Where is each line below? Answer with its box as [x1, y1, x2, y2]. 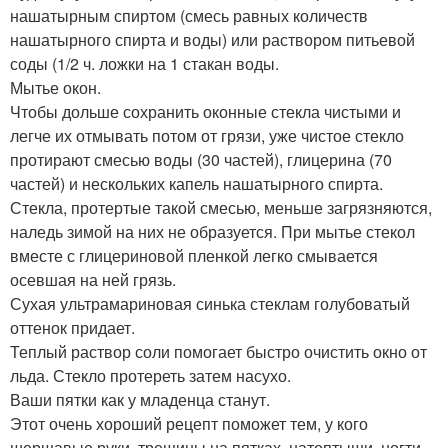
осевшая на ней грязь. [10, 268, 176, 292]
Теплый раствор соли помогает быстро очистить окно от [10, 340, 427, 364]
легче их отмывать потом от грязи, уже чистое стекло [10, 124, 404, 148]
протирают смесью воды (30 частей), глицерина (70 [10, 148, 392, 172]
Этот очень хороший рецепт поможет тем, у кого [10, 412, 368, 436]
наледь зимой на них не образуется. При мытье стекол [10, 220, 415, 244]
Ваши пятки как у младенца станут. [10, 388, 270, 412]
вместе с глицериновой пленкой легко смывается [10, 244, 378, 268]
